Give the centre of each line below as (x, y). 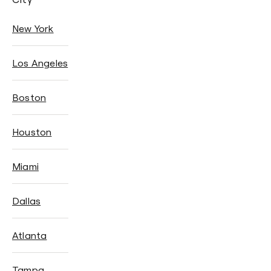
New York (33, 28)
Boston (29, 97)
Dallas (27, 201)
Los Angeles (40, 63)
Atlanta (30, 235)
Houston (32, 132)
